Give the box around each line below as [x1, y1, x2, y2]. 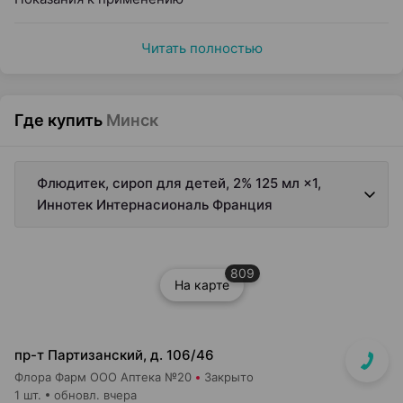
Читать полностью [140, 40, 263, 57]
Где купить [14, 111, 103, 130]
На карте [174, 277, 229, 292]
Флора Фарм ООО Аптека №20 [14, 370, 192, 384]
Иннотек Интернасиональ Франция [37, 196, 273, 213]
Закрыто [204, 370, 254, 384]
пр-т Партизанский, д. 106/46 [14, 346, 214, 363]
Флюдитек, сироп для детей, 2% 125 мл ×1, [37, 175, 321, 192]
